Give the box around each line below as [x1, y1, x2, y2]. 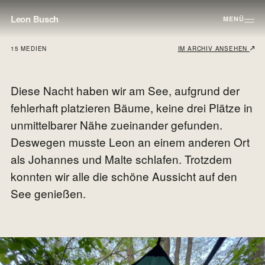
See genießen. [11, 185, 86, 201]
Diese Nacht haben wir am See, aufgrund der [11, 82, 240, 98]
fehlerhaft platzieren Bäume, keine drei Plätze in [11, 99, 253, 115]
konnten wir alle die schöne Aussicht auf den [11, 168, 237, 184]
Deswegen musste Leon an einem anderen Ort [11, 134, 250, 150]
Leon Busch [11, 12, 59, 25]
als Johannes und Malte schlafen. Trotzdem [11, 151, 232, 167]
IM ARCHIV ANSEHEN [177, 44, 250, 53]
